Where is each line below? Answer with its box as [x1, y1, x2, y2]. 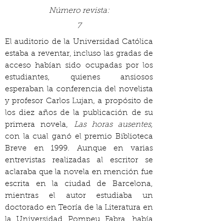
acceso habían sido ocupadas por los [5, 62, 153, 70]
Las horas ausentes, [74, 121, 153, 129]
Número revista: [48, 7, 110, 15]
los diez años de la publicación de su [5, 109, 153, 117]
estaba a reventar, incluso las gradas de [5, 50, 153, 58]
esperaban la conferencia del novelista [5, 85, 153, 93]
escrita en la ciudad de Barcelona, [5, 180, 153, 188]
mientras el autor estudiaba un [5, 192, 153, 200]
